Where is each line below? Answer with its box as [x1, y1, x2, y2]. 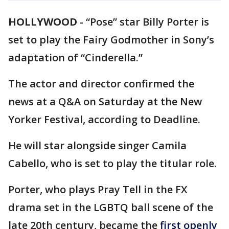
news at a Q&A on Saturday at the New [8, 95, 202, 108]
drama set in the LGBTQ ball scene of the [8, 200, 213, 214]
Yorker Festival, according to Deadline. [8, 112, 203, 126]
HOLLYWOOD [8, 15, 77, 29]
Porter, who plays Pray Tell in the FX [8, 182, 187, 196]
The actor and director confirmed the [8, 77, 194, 90]
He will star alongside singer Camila [8, 139, 187, 152]
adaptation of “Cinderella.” [8, 51, 143, 64]
